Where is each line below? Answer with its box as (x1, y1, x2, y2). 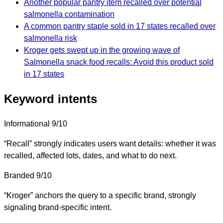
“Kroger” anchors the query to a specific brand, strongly (4, 191, 196, 200)
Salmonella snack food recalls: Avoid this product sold (24, 57, 214, 66)
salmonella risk (24, 33, 77, 42)
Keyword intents (4, 92, 97, 106)
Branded (4, 171, 34, 180)
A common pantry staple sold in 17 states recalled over (24, 21, 216, 30)
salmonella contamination (24, 9, 114, 18)
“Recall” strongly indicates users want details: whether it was (4, 139, 216, 148)
